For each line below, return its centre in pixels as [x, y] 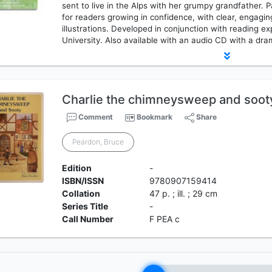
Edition [77, 168]
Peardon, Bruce [98, 142]
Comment [95, 117]
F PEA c [164, 219]
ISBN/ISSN [83, 181]
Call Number [88, 219]
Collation [81, 193]
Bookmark [155, 117]
